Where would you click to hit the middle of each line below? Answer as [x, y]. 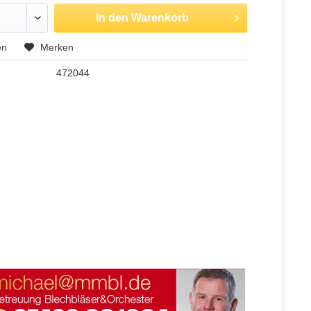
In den [112, 18]
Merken [57, 47]
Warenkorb [160, 18]
